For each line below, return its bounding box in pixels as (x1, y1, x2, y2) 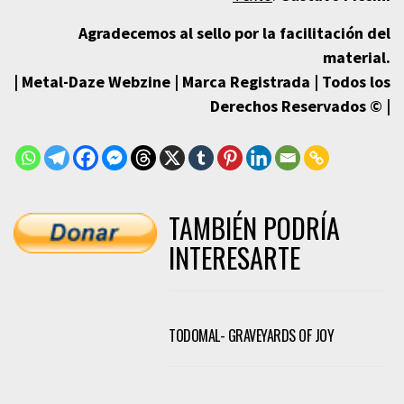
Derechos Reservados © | (210, 95, 390, 116)
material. (323, 46, 390, 68)
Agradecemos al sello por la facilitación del (78, 22, 390, 43)
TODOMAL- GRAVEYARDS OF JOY (169, 324, 335, 346)
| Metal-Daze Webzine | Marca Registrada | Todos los (14, 70, 390, 92)
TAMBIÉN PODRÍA (169, 207, 341, 248)
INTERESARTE (169, 236, 301, 278)
